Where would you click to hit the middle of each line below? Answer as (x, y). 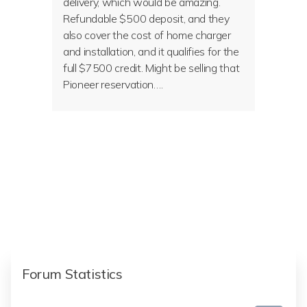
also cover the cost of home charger (147, 35)
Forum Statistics (72, 274)
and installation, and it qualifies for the (151, 51)
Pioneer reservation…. (113, 84)
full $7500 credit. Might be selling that (151, 68)
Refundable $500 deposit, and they (146, 19)
